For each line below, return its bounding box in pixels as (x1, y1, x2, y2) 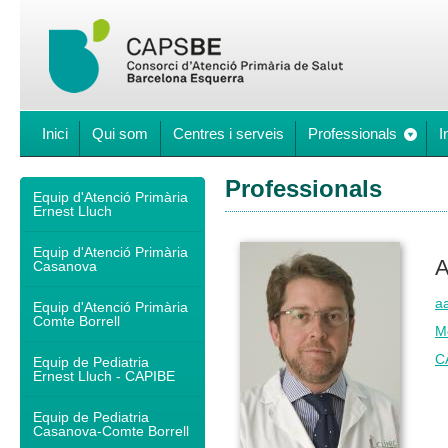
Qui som (92, 125, 149, 142)
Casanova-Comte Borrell (33, 423, 189, 439)
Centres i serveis (172, 125, 284, 142)
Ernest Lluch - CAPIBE (33, 368, 175, 384)
